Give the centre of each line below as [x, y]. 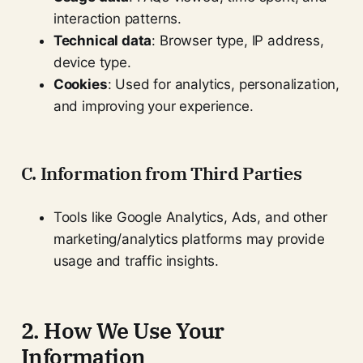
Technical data [102, 40]
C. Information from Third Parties [161, 173]
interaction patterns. [117, 18]
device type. [92, 62]
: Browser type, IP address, [238, 40]
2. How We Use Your [122, 330]
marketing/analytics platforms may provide [189, 239]
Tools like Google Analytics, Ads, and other [190, 217]
